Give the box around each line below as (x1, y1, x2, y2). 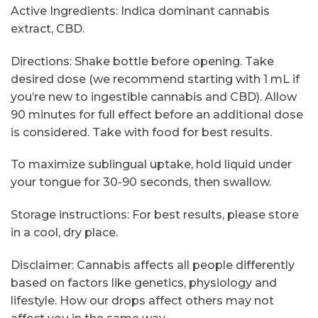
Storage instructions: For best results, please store (11, 208, 299, 222)
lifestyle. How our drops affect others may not (11, 293, 274, 307)
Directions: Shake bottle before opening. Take (11, 54, 274, 68)
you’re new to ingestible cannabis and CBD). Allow (11, 89, 297, 104)
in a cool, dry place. (11, 226, 118, 240)
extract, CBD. (11, 21, 84, 35)
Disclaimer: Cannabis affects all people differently (11, 258, 295, 272)
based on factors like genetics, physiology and (11, 275, 277, 290)
